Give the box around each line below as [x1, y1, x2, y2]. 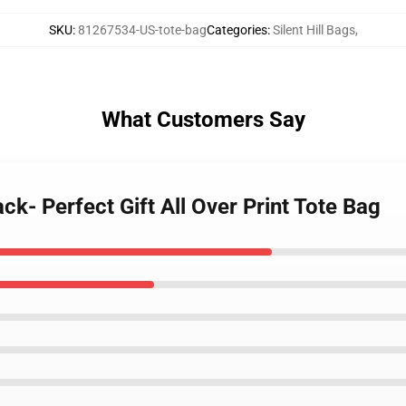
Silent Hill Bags [272, 23, 355, 37]
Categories [206, 23, 267, 37]
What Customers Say [101, 107, 305, 132]
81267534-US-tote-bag [77, 23, 207, 37]
